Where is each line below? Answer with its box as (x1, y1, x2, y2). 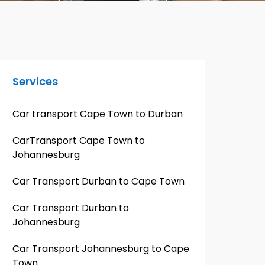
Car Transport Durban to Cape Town (12, 174, 185, 188)
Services (12, 74, 58, 89)
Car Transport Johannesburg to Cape (12, 242, 189, 256)
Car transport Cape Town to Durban (12, 107, 183, 121)
